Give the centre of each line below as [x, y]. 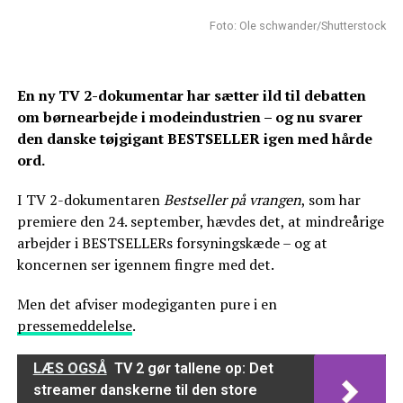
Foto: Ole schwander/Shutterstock [298, 26]
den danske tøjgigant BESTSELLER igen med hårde [194, 139]
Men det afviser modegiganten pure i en [147, 304]
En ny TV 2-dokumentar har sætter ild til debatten [191, 96]
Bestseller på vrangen [232, 200]
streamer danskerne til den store [145, 390]
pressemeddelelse [74, 326]
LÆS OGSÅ [70, 369]
